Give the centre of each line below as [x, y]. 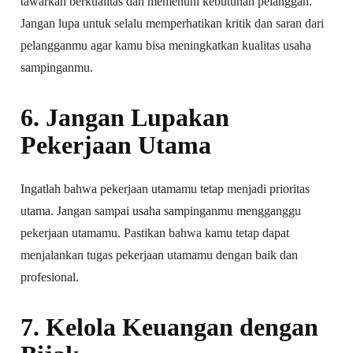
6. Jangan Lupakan [125, 117]
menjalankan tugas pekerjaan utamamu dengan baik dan [160, 255]
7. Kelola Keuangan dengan [170, 327]
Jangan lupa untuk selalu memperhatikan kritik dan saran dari [173, 23]
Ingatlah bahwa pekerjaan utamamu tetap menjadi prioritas [165, 188]
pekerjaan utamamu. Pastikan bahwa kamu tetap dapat [155, 232]
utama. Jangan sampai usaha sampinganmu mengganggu [161, 210]
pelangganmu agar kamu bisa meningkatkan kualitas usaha [166, 45]
